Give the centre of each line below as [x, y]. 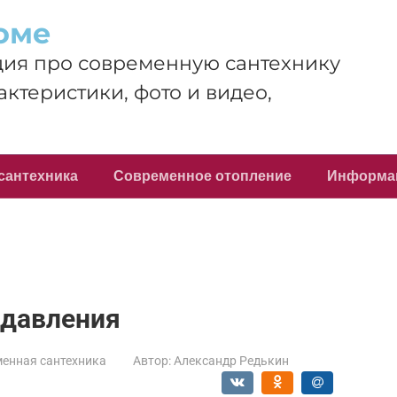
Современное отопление [202, 176]
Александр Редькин [231, 361]
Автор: [152, 361]
